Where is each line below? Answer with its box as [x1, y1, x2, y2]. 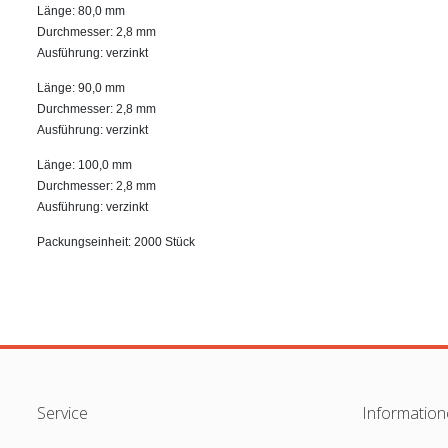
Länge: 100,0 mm [37, 157, 132, 172]
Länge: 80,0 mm [37, 3, 125, 18]
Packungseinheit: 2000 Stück [37, 234, 195, 249]
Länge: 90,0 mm [37, 80, 125, 95]
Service [37, 401, 88, 424]
